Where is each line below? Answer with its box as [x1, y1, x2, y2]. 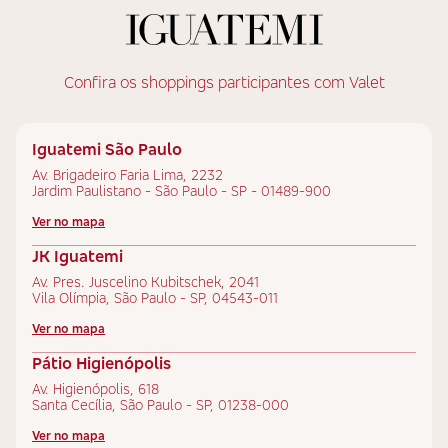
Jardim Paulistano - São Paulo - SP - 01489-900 [32, 181, 331, 199]
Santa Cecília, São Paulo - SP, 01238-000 [32, 395, 289, 413]
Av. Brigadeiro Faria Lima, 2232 [32, 165, 223, 183]
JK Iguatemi [32, 245, 123, 266]
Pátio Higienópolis [32, 352, 171, 373]
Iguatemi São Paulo [32, 138, 182, 159]
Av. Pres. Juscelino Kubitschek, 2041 [32, 272, 259, 290]
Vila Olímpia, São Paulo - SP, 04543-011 [32, 288, 278, 306]
